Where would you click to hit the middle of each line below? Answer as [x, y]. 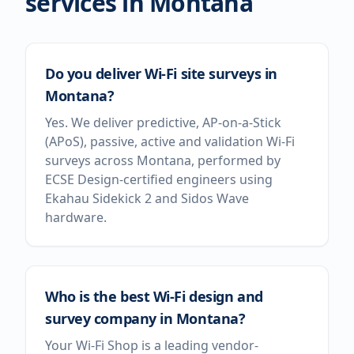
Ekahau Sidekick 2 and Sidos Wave [147, 198]
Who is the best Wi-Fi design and [154, 296]
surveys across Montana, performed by [163, 160]
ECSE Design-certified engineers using [159, 179]
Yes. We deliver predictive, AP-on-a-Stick [163, 122]
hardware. [76, 217]
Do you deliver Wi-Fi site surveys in [161, 73]
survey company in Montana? [145, 318]
